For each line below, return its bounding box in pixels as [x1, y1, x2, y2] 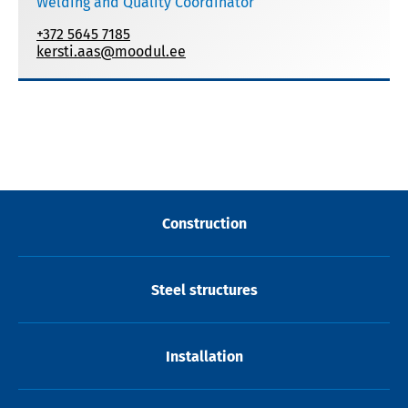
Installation [165, 347, 243, 365]
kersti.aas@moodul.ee [36, 43, 186, 60]
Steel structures [150, 280, 258, 299]
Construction [161, 214, 247, 232]
